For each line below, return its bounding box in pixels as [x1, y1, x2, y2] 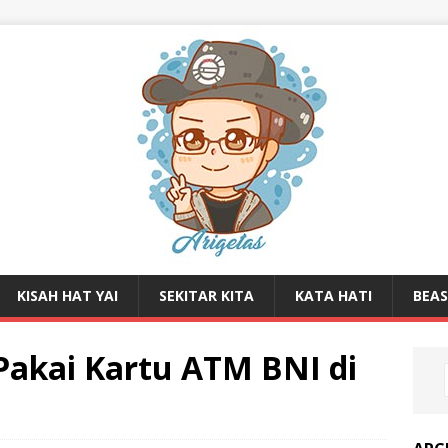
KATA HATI [295, 286, 372, 305]
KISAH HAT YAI [17, 286, 118, 305]
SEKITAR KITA [159, 286, 254, 305]
